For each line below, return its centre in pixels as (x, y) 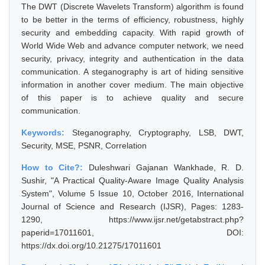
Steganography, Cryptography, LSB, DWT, (158, 132)
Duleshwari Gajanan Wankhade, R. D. (167, 167)
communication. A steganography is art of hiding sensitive (132, 72)
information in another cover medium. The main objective (132, 85)
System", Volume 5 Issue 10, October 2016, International (132, 193)
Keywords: (47, 132)
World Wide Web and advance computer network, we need (132, 46)
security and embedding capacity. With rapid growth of (132, 33)
